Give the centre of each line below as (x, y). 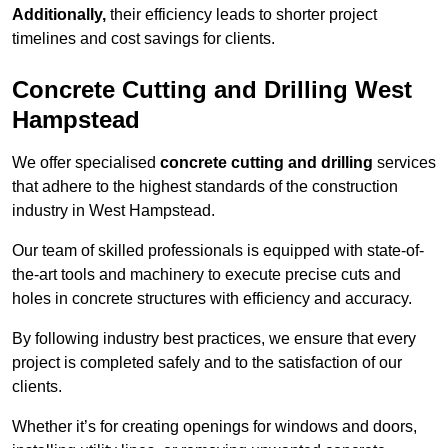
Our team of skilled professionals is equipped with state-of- (218, 251)
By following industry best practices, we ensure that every (214, 339)
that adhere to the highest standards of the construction (205, 187)
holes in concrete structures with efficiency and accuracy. (212, 299)
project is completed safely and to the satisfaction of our (207, 363)
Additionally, (59, 15)
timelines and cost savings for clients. (143, 39)
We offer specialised (86, 163)
